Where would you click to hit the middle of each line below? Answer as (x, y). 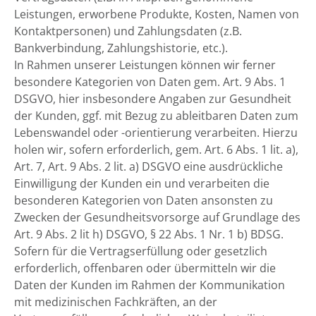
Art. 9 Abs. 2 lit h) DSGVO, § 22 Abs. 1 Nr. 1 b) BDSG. (149, 234)
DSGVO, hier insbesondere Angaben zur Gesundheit (153, 99)
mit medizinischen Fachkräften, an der (116, 302)
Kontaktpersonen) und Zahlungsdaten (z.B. (128, 31)
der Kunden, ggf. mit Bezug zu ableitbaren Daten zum (156, 116)
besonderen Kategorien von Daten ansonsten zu (144, 200)
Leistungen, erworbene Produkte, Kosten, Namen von (157, 14)
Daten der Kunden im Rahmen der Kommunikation (150, 285)
